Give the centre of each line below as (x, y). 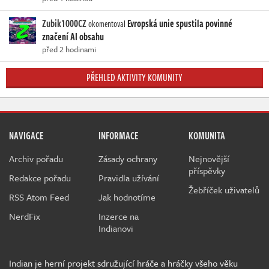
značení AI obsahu (73, 37)
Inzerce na (119, 216)
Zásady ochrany (128, 159)
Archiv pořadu (36, 159)
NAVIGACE (26, 136)
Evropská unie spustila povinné (180, 24)
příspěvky (207, 171)
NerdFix (25, 216)
